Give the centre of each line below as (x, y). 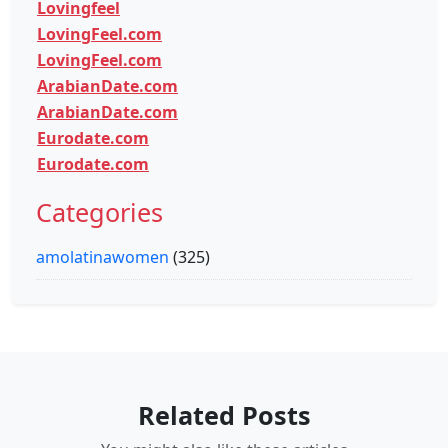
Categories (99, 211)
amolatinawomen (102, 256)
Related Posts (224, 414)
